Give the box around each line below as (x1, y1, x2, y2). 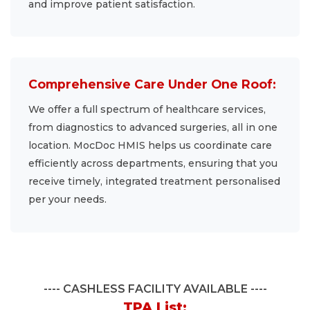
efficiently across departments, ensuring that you (28, 157, 278, 170)
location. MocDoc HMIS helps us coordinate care (28, 139, 273, 152)
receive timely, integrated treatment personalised (28, 175, 281, 188)
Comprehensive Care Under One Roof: (28, 77, 277, 92)
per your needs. (28, 193, 107, 206)
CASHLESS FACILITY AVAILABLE (62, 282, 248, 295)
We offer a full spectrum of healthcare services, (28, 103, 266, 116)
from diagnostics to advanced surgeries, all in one (28, 121, 278, 134)
